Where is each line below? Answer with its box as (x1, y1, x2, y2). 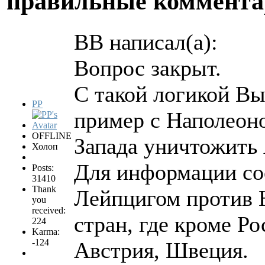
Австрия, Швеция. (74, 238, 248, 263)
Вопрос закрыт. (74, 56, 221, 81)
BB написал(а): (74, 30, 218, 55)
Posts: (32, 163, 54, 173)
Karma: (32, 227, 60, 237)
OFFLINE (32, 131, 72, 141)
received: (32, 205, 66, 216)
